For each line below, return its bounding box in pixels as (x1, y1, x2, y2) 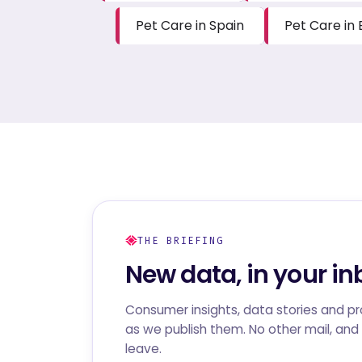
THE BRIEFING (137, 234, 225, 247)
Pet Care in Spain (136, 15, 244, 35)
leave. (125, 339, 162, 357)
